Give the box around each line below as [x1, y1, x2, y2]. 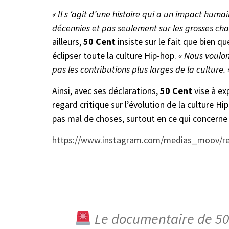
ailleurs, [52, 36, 83, 48]
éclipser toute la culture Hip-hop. [52, 50, 178, 62]
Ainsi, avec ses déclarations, [52, 85, 160, 97]
